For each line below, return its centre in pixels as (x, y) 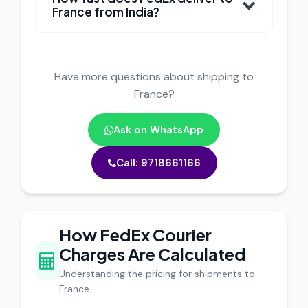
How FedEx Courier (136, 234)
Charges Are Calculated (153, 254)
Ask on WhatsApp (158, 130)
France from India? (106, 12)
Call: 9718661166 (158, 163)
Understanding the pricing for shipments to (157, 274)
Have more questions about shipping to (154, 77)
